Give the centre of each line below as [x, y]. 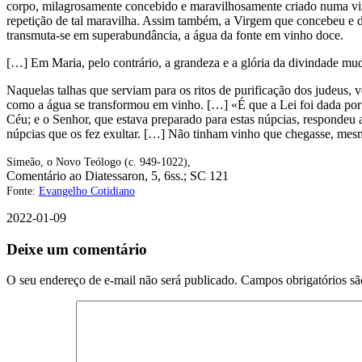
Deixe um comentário [77, 249]
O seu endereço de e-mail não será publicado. [122, 280]
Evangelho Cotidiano [87, 191]
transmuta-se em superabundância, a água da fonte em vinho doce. [175, 35]
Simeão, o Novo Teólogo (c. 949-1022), [99, 162]
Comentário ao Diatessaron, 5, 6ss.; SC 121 [118, 175]
